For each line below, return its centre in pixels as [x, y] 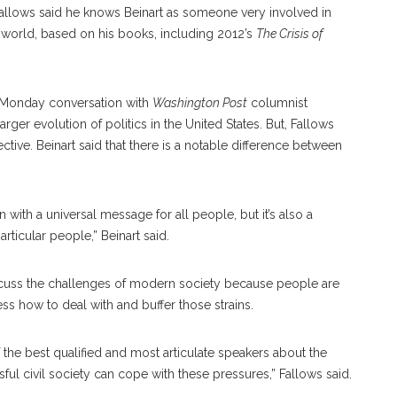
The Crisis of [290, 34]
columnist [277, 103]
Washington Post [200, 103]
